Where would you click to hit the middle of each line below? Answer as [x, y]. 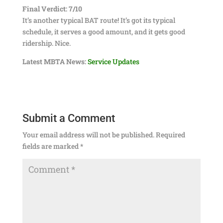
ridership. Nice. [46, 43]
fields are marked [51, 146]
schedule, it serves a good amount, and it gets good [104, 32]
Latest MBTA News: [54, 61]
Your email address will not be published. [88, 135]
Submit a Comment [68, 118]
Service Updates [113, 61]
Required [170, 135]
